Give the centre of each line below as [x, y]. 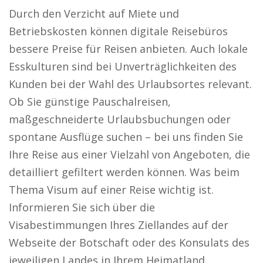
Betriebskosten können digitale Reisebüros [118, 31]
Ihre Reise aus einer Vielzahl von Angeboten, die [129, 154]
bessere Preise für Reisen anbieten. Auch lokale [128, 49]
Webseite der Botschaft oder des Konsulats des [129, 242]
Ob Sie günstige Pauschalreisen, [90, 102]
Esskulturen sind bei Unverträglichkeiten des [123, 66]
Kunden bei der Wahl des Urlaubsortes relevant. [130, 84]
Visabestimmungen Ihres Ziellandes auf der [119, 225]
